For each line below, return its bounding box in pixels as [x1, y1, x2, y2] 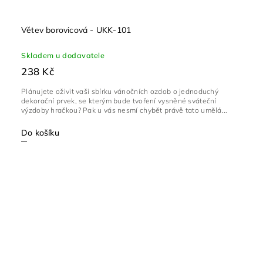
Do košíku [21, 127, 59, 138]
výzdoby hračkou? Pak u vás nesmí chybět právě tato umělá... [21, 105, 228, 114]
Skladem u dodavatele [21, 50, 104, 60]
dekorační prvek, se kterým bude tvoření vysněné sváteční [21, 96, 217, 105]
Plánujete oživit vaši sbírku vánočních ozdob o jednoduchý [21, 86, 219, 96]
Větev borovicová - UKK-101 [21, 24, 131, 35]
